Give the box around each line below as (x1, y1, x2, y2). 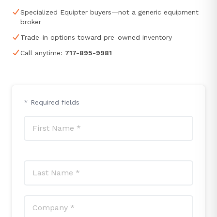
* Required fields (24, 98, 79, 107)
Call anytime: (20, 49, 65, 57)
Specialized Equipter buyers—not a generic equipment (20, 8, 199, 16)
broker (20, 18, 41, 26)
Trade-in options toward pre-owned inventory (20, 33, 172, 42)
